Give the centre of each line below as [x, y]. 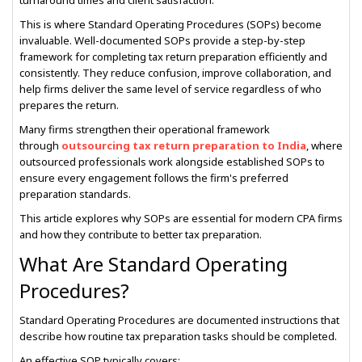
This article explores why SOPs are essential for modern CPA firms [181, 218]
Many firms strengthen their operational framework [145, 129]
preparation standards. [75, 194]
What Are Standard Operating [154, 264]
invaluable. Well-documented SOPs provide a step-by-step [162, 40]
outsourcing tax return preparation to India [184, 145]
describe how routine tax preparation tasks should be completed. [178, 336]
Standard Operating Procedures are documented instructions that [179, 320]
